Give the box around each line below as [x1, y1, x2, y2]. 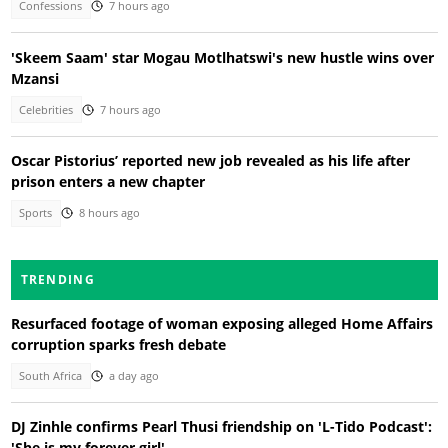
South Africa [19, 368, 83, 383]
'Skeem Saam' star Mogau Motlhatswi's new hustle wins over [10, 47, 434, 67]
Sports [19, 206, 53, 221]
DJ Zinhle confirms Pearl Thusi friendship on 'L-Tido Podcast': [10, 417, 432, 437]
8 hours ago [78, 206, 140, 221]
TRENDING [20, 270, 95, 288]
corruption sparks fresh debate [10, 334, 226, 354]
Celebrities [19, 102, 74, 117]
